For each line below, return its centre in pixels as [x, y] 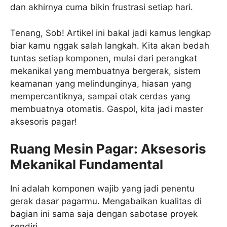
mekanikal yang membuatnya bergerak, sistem [105, 71]
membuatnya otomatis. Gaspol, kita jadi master [107, 109]
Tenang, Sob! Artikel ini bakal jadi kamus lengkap [110, 33]
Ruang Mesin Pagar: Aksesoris [108, 149]
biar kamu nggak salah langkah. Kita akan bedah [110, 45]
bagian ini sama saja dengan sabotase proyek [104, 214]
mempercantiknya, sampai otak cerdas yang [100, 96]
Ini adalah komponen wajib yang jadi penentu [102, 189]
